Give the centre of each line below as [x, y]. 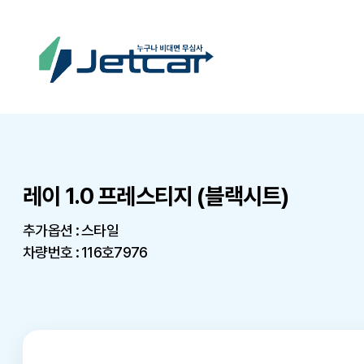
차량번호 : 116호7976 [85, 252]
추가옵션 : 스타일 [71, 230]
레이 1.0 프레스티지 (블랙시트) [156, 196]
